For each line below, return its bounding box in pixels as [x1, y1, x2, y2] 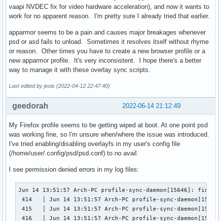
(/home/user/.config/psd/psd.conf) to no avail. [9, 149, 139, 157]
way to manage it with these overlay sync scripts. [9, 66, 150, 74]
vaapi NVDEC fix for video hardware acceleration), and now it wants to [9, 3, 209, 11]
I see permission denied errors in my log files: [9, 166, 139, 174]
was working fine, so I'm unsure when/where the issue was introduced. [9, 131, 209, 139]
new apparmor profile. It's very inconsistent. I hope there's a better [9, 57, 201, 65]
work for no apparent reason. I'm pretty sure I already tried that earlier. [9, 12, 210, 20]
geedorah [12, 102, 48, 110]
